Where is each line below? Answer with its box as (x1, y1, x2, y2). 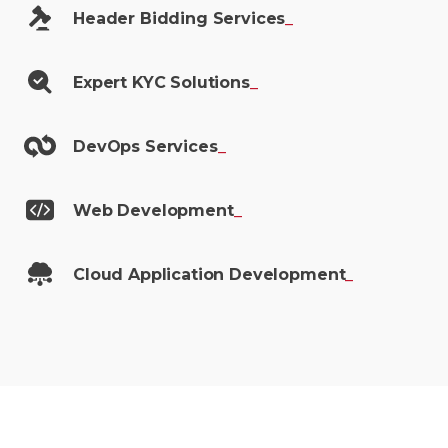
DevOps (73, 137, 145, 156)
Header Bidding (73, 9, 213, 28)
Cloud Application (73, 265, 230, 284)
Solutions (170, 73, 250, 92)
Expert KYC (73, 73, 171, 92)
